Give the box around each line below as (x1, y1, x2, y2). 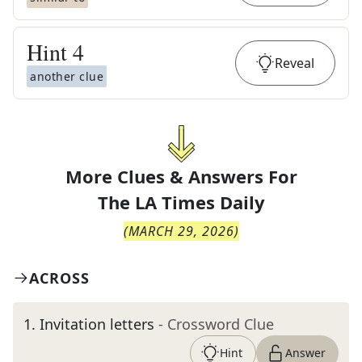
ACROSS (29, 268, 90, 288)
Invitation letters (40, 314, 154, 334)
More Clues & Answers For (65, 164, 297, 188)
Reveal (275, 54, 314, 72)
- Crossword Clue (158, 314, 274, 334)
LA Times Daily (134, 190, 265, 214)
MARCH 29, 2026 (128, 222, 234, 240)
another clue (30, 69, 103, 84)
